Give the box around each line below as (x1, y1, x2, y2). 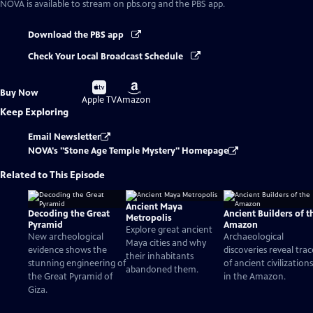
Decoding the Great (28, 208, 110, 220)
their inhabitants (126, 251, 194, 263)
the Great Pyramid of (28, 271, 112, 283)
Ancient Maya (126, 201, 182, 213)
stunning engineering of (28, 258, 126, 270)
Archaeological (224, 231, 284, 243)
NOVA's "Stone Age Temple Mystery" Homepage (28, 145, 228, 156)
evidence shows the (28, 245, 107, 256)
